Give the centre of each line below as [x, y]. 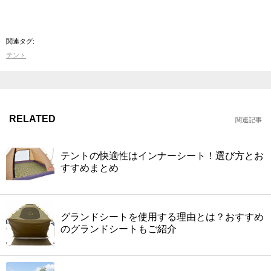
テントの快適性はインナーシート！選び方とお [162, 155]
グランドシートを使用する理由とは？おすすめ [162, 217]
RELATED [32, 119]
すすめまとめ [90, 168]
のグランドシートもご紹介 [119, 229]
